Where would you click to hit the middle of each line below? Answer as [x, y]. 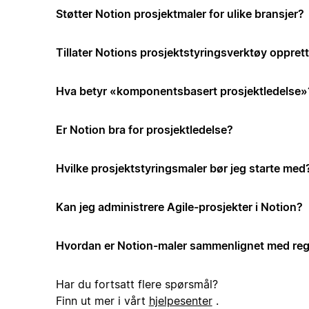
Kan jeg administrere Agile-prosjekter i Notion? [179, 207]
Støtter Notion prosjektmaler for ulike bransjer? [180, 14]
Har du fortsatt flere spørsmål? [137, 285]
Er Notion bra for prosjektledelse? [144, 130]
